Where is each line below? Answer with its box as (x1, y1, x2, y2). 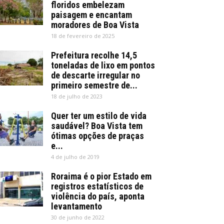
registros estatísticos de (51, 181, 143, 191)
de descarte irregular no (51, 70, 140, 80)
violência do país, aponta (51, 191, 144, 201)
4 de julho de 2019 (51, 153, 99, 160)
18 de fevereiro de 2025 (51, 32, 114, 39)
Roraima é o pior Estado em (51, 171, 151, 181)
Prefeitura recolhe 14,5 (51, 50, 137, 60)
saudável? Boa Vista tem (51, 120, 142, 131)
